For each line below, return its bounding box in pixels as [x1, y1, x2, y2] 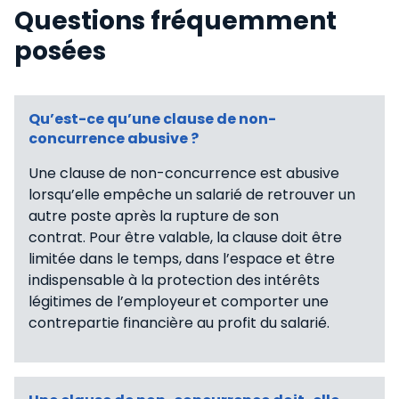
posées [14, 33, 106, 69]
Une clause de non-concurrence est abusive [28, 162, 339, 183]
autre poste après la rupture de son [28, 205, 279, 226]
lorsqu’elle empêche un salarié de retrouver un [28, 183, 355, 205]
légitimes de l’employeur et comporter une [28, 290, 329, 312]
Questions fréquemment [14, 3, 337, 38]
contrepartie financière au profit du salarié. [28, 312, 330, 333]
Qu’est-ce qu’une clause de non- [28, 108, 276, 129]
